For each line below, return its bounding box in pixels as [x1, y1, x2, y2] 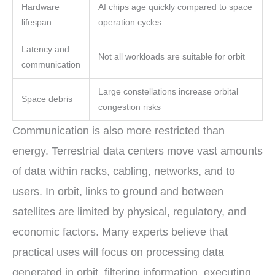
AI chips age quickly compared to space [98, 2, 252, 12]
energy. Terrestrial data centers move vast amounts [12, 144, 263, 157]
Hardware [21, 2, 60, 12]
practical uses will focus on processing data [12, 246, 224, 258]
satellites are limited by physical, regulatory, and [12, 205, 246, 218]
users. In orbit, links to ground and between [12, 185, 223, 198]
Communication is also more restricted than [12, 124, 225, 137]
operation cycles [98, 17, 161, 27]
